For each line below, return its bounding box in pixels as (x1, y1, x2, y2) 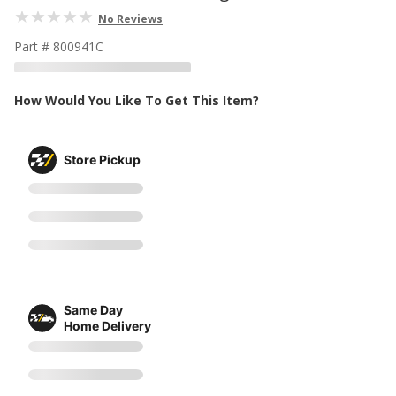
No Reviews (98, 11, 163, 27)
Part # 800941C (14, 38, 103, 55)
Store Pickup (64, 151, 141, 167)
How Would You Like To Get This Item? (14, 92, 259, 109)
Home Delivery (64, 317, 151, 333)
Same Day (64, 301, 123, 317)
